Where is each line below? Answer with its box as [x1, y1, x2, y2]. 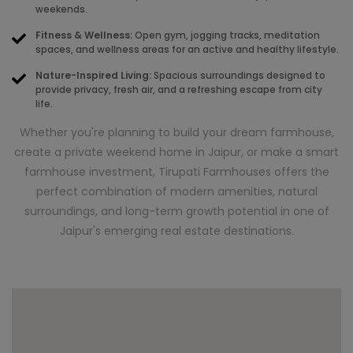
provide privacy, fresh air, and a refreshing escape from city [35, 82, 322, 96]
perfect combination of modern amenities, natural [35, 183, 318, 199]
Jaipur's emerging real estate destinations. [59, 222, 294, 239]
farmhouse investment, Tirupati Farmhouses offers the [24, 163, 329, 180]
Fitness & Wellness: [35, 28, 132, 42]
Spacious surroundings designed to [151, 68, 325, 82]
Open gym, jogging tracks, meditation [132, 28, 320, 42]
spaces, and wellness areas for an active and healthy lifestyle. [35, 42, 339, 56]
